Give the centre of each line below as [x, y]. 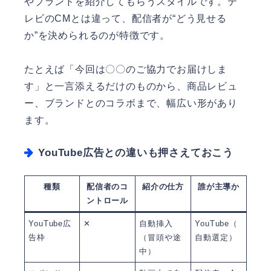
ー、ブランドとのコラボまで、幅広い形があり [131, 103]
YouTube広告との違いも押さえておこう [136, 153]
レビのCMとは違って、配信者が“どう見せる [126, 18]
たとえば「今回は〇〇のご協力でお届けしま [126, 70]
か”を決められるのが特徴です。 [97, 35]
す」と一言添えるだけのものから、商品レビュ [131, 87]
